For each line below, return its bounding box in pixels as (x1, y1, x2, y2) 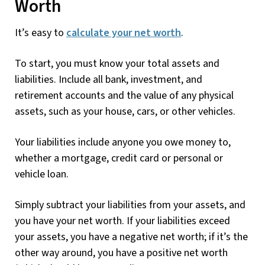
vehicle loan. (15, 166, 69, 182)
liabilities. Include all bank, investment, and (15, 72, 202, 87)
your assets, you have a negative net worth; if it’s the (15, 229, 248, 244)
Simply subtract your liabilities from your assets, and (15, 197, 245, 212)
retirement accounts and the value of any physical (15, 88, 234, 103)
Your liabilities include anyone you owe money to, (15, 134, 231, 150)
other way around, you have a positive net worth (15, 245, 228, 260)
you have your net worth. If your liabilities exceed (15, 213, 230, 228)
